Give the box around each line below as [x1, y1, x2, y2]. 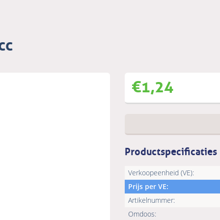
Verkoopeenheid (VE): [128, 168, 194, 178]
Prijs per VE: [128, 182, 168, 192]
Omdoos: [128, 209, 156, 219]
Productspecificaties [125, 142, 217, 159]
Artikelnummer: [128, 195, 175, 205]
